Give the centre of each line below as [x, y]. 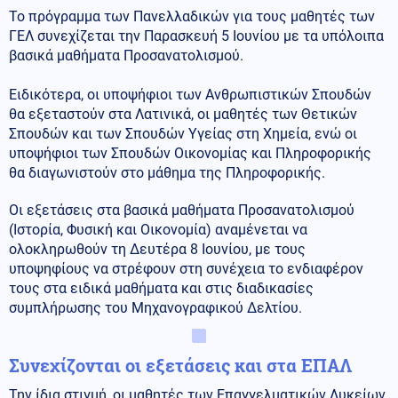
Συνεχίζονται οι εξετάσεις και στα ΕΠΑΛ [180, 365]
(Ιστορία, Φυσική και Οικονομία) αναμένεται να [158, 229]
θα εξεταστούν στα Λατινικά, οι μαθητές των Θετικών [183, 114]
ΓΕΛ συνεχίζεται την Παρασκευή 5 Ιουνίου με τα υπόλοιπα [196, 36]
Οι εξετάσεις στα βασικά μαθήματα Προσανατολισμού [182, 210]
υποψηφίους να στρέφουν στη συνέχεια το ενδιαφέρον [186, 268]
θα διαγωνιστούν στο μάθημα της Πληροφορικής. [167, 172]
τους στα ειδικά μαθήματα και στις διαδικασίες [161, 288]
